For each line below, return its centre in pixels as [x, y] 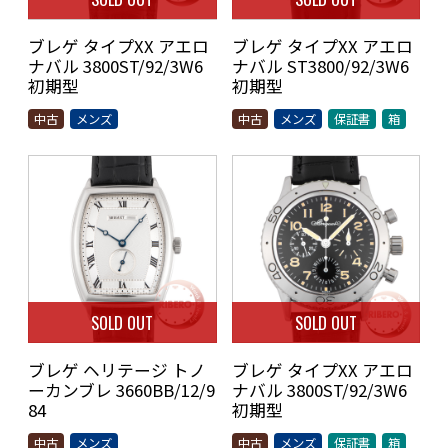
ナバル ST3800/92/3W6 [320, 66]
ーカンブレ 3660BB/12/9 [121, 390]
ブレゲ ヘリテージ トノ [117, 370]
